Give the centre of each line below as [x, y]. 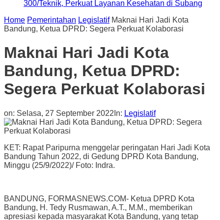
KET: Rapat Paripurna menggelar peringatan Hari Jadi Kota [107, 147]
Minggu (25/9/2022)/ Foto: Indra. [59, 165]
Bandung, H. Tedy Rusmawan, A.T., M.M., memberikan [98, 207]
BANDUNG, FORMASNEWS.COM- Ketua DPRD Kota [99, 198]
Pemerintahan [52, 20]
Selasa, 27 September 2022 [65, 113]
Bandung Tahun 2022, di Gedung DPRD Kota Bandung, [101, 156]
